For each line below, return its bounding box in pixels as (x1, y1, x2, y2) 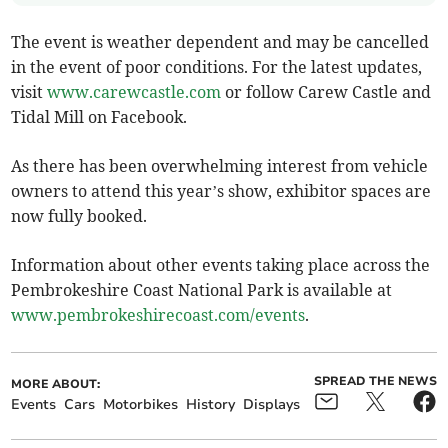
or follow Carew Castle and (221, 82, 432, 103)
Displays (243, 395, 301, 415)
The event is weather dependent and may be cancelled (11, 32, 430, 53)
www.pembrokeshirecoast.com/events (11, 305, 306, 326)
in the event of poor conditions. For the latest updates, (11, 57, 423, 78)
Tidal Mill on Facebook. (11, 107, 188, 128)
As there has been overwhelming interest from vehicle (11, 156, 429, 177)
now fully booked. (11, 206, 148, 227)
